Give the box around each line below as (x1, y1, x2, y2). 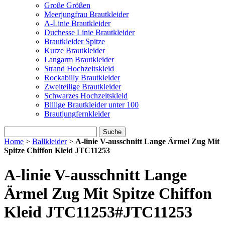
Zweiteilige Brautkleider (44, 82, 121, 91)
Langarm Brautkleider (44, 55, 114, 64)
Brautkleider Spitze (44, 37, 105, 46)
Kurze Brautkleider (44, 46, 105, 55)
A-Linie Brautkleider (44, 19, 110, 28)
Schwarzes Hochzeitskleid (44, 91, 128, 100)
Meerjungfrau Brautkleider (44, 10, 129, 19)
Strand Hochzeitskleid (44, 64, 114, 73)
